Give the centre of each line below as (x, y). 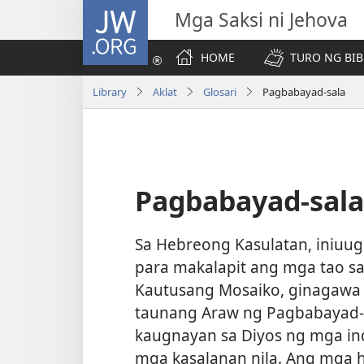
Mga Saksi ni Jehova (261, 19)
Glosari (220, 91)
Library (110, 91)
